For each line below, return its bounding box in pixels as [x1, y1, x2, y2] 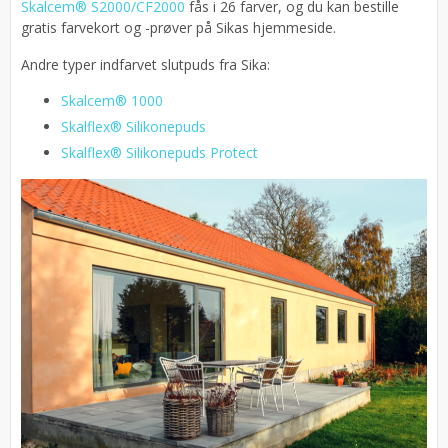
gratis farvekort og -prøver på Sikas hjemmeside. [21, 18, 336, 37]
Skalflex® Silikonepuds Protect [61, 143, 258, 162]
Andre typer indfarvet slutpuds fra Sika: [21, 55, 270, 74]
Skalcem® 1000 [61, 91, 163, 110]
